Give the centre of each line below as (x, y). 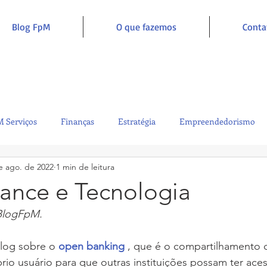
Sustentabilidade (37, 169)
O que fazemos (146, 27)
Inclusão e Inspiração (211, 169)
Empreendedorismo (217, 121)
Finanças (77, 121)
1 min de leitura (85, 167)
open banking (91, 246)
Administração (120, 169)
